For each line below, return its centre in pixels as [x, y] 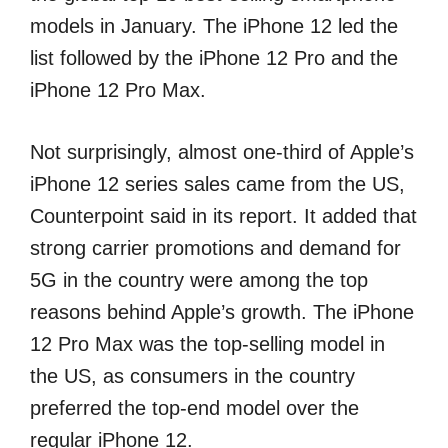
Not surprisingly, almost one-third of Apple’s [222, 152]
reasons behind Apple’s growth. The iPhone [222, 312]
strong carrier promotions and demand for [215, 248]
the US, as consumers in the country [192, 376]
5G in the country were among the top [199, 280]
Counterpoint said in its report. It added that [223, 216]
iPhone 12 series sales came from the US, [217, 184]
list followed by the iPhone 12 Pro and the [214, 58]
